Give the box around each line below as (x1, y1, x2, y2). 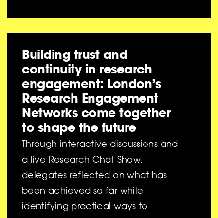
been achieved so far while (22, 187, 144, 197)
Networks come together (22, 105, 170, 121)
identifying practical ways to (22, 203, 148, 212)
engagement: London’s (22, 75, 161, 92)
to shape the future (22, 119, 136, 136)
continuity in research (22, 61, 152, 77)
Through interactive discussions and (22, 141, 178, 150)
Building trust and (22, 46, 127, 63)
